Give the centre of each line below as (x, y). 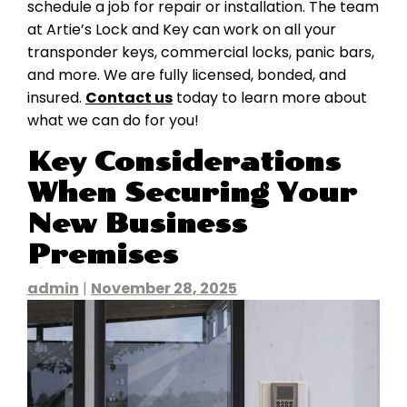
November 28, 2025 (164, 288)
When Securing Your (192, 193)
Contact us (129, 98)
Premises (103, 255)
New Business (137, 224)
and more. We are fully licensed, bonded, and (187, 75)
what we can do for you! (113, 121)
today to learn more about (270, 98)
